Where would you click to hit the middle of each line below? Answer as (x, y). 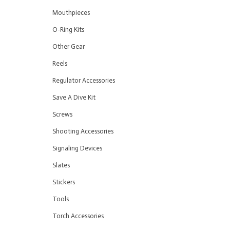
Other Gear (69, 46)
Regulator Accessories (84, 80)
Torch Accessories (78, 216)
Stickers (64, 182)
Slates (61, 165)
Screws (62, 114)
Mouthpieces (71, 13)
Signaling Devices (77, 148)
